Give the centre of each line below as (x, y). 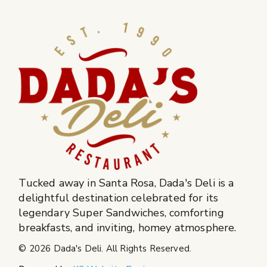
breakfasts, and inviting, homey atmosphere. (128, 227)
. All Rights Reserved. (147, 248)
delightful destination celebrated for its (119, 198)
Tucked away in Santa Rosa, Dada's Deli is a (126, 183)
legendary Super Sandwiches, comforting (121, 212)
